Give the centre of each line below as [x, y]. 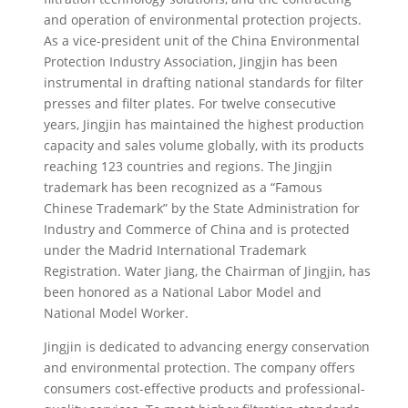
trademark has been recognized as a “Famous [184, 188]
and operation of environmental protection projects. [203, 20]
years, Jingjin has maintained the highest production [204, 125]
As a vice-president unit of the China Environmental [202, 41]
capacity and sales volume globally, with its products [204, 146]
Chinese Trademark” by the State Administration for [202, 209]
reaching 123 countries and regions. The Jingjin [189, 167]
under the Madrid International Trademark [175, 250]
